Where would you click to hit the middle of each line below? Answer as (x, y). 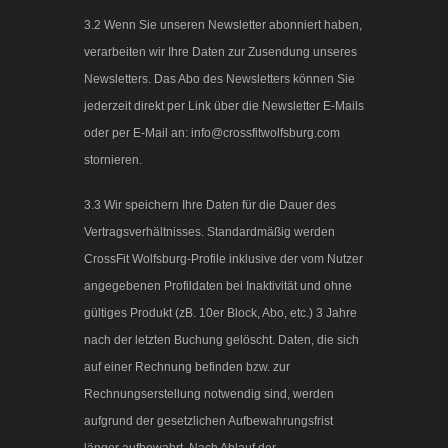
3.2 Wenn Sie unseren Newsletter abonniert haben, (223, 25)
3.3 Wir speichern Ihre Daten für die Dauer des (210, 205)
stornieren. (113, 160)
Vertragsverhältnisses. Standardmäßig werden (209, 232)
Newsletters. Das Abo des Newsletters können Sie (219, 79)
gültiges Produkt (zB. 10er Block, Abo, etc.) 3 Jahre (220, 313)
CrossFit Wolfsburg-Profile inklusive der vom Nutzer (223, 259)
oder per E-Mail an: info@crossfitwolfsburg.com (212, 133)
